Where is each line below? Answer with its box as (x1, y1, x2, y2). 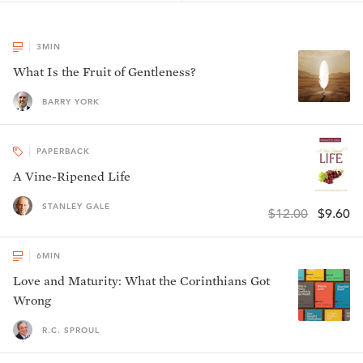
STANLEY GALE (42, 200, 110, 211)
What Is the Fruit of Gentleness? (13, 64, 196, 79)
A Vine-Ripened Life (13, 169, 130, 184)
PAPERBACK (36, 146, 90, 156)
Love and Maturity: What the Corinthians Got (13, 273, 270, 288)
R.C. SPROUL (42, 324, 100, 335)
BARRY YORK (42, 96, 100, 107)
